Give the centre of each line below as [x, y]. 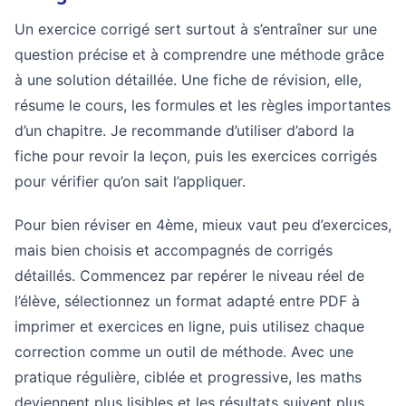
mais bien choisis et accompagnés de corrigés [174, 250]
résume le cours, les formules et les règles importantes [203, 105]
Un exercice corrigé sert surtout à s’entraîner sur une [196, 29]
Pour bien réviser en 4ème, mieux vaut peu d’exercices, [203, 225]
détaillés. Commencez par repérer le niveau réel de [189, 275]
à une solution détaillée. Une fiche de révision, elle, [188, 80]
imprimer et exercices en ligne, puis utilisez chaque [189, 326]
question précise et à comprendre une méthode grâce [199, 54]
